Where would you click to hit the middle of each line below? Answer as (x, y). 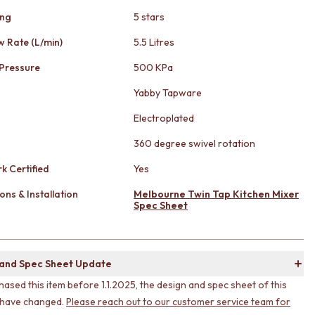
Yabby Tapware (168, 93)
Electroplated (164, 118)
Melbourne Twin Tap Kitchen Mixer (216, 194)
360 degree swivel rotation (194, 143)
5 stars (149, 17)
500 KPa (153, 67)
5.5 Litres (154, 42)
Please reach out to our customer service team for (178, 302)
